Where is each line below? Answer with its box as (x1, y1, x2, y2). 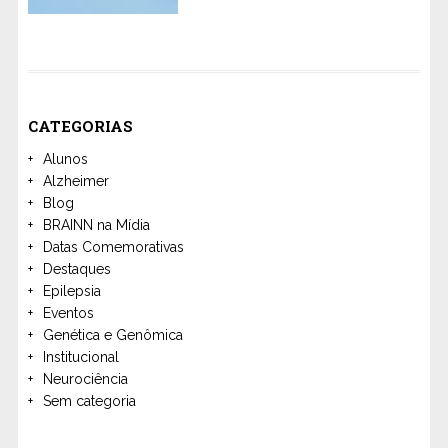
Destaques (42, 260, 111, 277)
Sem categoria (42, 392, 136, 409)
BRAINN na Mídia (42, 216, 150, 233)
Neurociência (42, 370, 128, 387)
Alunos (42, 150, 88, 167)
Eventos (42, 304, 94, 321)
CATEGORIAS (27, 115, 133, 136)
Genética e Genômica (42, 326, 183, 343)
